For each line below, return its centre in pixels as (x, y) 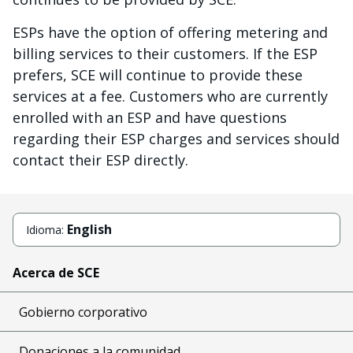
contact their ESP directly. (100, 160)
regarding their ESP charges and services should (176, 139)
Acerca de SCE (56, 272)
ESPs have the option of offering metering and (170, 33)
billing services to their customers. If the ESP (165, 54)
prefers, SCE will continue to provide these (158, 75)
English (89, 229)
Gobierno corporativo (83, 312)
